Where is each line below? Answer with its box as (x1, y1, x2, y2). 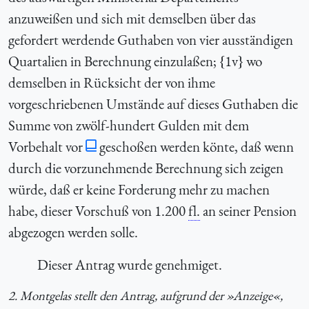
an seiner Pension (200, 201, 297, 220)
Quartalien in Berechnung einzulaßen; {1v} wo (8, 51, 262, 70)
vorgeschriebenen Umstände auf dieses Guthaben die (8, 94, 298, 113)
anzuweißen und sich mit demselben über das (8, 8, 256, 28)
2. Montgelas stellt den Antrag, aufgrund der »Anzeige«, (8, 286, 283, 304)
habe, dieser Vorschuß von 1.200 (8, 201, 188, 220)
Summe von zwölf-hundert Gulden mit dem (8, 115, 249, 134)
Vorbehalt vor (8, 137, 83, 156)
